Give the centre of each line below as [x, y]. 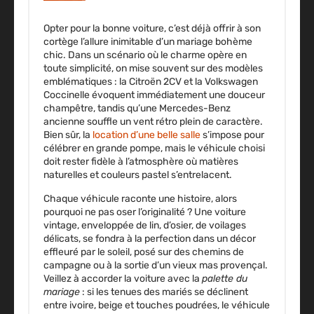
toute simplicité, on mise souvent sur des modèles [153, 68]
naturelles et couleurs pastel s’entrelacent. [138, 175]
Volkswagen [231, 81]
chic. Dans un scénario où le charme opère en [145, 55]
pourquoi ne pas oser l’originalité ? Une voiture [145, 212]
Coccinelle [67, 95]
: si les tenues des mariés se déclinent [164, 292]
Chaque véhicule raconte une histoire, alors [140, 198]
